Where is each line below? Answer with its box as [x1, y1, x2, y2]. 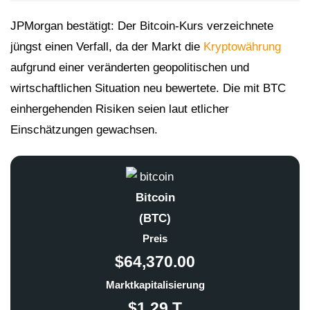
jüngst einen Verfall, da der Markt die [10, 40, 203, 54]
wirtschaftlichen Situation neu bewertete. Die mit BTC [10, 82, 286, 95]
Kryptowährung [203, 40, 281, 54]
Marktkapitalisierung [105, 278, 205, 291]
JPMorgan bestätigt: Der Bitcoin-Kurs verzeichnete [10, 19, 273, 33]
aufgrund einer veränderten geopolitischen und [10, 61, 249, 75]
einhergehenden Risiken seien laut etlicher [10, 102, 229, 116]
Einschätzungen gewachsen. [10, 123, 158, 137]
